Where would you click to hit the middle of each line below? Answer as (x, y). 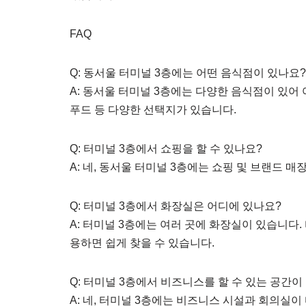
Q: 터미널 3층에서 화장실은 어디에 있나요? (176, 206)
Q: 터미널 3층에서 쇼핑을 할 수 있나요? (166, 149)
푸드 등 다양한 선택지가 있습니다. (153, 110)
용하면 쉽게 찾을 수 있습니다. (142, 243)
